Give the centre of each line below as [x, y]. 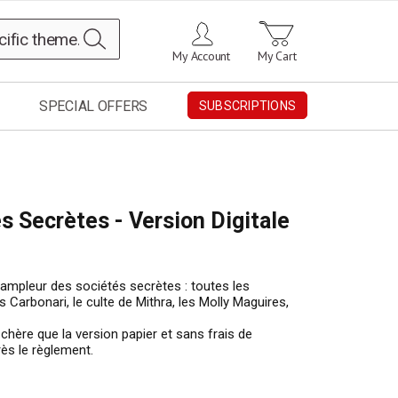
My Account [201, 56]
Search [125, 31]
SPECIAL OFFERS [93, 107]
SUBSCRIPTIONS [247, 106]
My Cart [277, 56]
